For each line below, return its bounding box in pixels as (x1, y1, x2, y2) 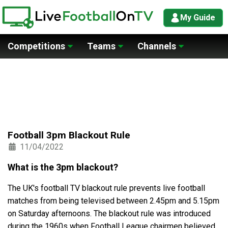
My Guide (180, 13, 215, 22)
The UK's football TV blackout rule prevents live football (8, 183, 205, 193)
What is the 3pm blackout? (8, 162, 118, 173)
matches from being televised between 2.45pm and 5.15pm (8, 196, 219, 206)
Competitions (8, 41, 65, 51)
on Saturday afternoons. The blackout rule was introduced (8, 209, 211, 218)
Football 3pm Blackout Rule (8, 129, 130, 141)
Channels (137, 41, 176, 51)
